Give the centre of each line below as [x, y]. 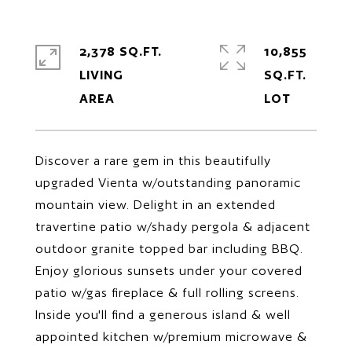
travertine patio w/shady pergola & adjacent [173, 227]
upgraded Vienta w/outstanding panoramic [168, 183]
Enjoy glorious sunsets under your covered [169, 271]
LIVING [101, 75]
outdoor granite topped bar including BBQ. [169, 249]
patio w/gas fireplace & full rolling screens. [167, 293]
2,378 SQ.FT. [121, 51]
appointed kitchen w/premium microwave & [171, 337]
